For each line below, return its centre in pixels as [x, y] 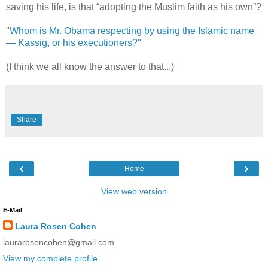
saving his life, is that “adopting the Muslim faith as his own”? [134, 7]
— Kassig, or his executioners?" [74, 42]
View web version [134, 191]
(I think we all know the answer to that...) [90, 66]
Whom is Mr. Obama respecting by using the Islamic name [132, 31]
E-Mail [13, 210]
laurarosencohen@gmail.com [59, 242]
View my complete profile [50, 259]
